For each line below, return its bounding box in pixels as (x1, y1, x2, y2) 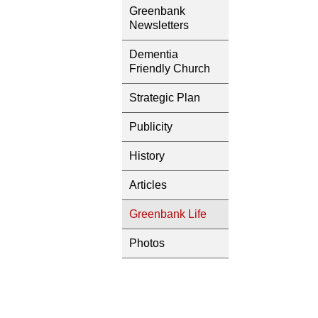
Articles (129, 179, 167, 191)
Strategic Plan (129, 92, 200, 104)
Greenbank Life (129, 208, 207, 220)
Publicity (129, 121, 172, 133)
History (129, 150, 165, 162)
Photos (129, 237, 165, 249)
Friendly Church (129, 62, 210, 75)
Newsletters (129, 19, 189, 31)
